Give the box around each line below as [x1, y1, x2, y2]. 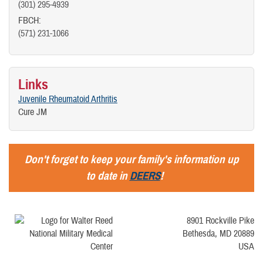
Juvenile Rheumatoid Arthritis [18, 93, 117, 105]
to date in [86, 168, 130, 183]
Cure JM [18, 106, 47, 118]
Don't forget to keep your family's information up [24, 152, 239, 166]
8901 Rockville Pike [187, 214, 254, 227]
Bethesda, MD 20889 [183, 227, 254, 240]
